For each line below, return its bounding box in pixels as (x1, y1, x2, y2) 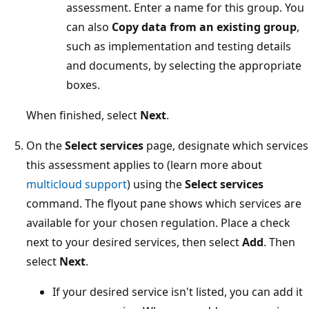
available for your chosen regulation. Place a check (26, 215, 290, 230)
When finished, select (26, 107, 140, 123)
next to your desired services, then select (26, 234, 242, 250)
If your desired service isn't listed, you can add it (52, 283, 303, 299)
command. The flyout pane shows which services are (26, 195, 301, 211)
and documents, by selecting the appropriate (66, 57, 301, 73)
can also (66, 19, 112, 34)
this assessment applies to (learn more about (26, 157, 262, 172)
